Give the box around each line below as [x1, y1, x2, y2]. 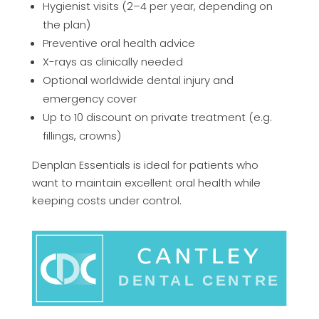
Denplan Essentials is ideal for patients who [31, 157, 258, 172]
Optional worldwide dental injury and [42, 72, 234, 88]
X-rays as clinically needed [42, 53, 183, 69]
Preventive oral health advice [42, 35, 195, 51]
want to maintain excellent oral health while [31, 174, 261, 190]
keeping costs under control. [31, 192, 182, 208]
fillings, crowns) [42, 127, 121, 143]
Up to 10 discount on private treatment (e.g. [42, 109, 272, 125]
